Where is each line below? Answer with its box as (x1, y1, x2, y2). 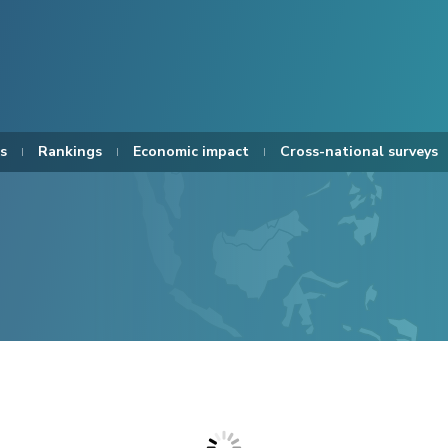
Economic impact (133, 142, 249, 161)
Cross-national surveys (280, 142, 438, 161)
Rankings (38, 142, 102, 161)
